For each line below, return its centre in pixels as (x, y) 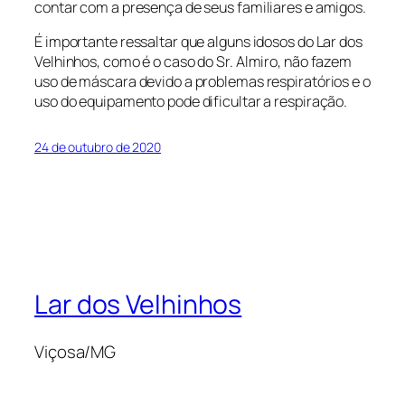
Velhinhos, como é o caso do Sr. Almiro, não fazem (193, 62)
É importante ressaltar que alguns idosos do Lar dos (198, 42)
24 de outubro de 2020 (98, 147)
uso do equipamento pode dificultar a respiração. (191, 102)
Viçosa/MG (75, 351)
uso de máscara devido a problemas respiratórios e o (202, 82)
